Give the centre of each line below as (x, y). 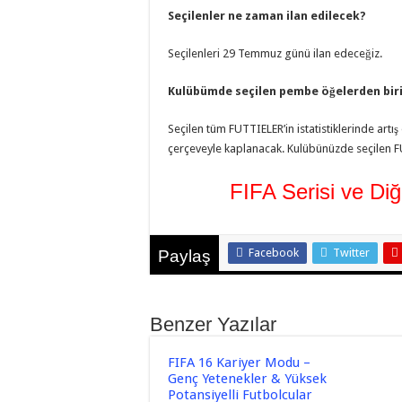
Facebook (274, 252)
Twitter (351, 252)
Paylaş (184, 256)
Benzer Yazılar (213, 324)
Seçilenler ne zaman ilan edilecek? (267, 15)
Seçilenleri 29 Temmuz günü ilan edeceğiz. (275, 53)
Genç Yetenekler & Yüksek (247, 378)
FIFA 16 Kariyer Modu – (239, 362)
